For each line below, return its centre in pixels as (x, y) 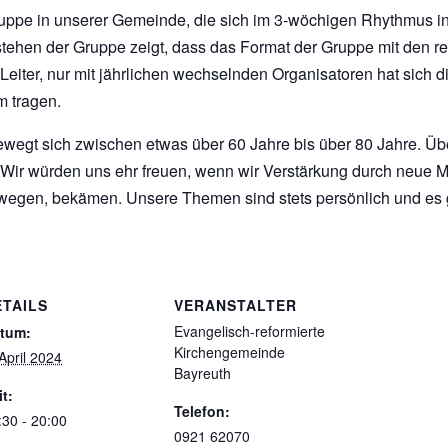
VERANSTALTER (235, 305)
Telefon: (202, 411)
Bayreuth (202, 373)
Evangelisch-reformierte (249, 331)
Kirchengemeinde (229, 352)
